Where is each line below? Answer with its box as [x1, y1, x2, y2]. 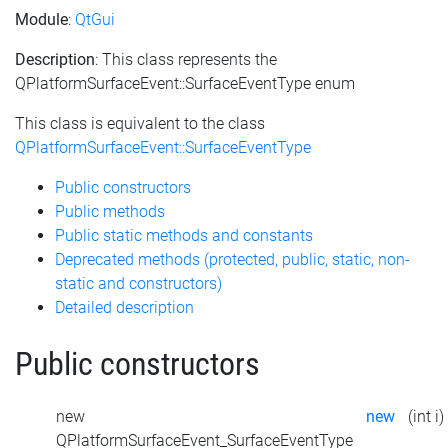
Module [15, 9, 68, 29]
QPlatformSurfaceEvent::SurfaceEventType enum [15, 73, 355, 93]
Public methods [55, 201, 165, 221]
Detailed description [55, 297, 194, 317]
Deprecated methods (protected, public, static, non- [55, 249, 410, 269]
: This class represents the [95, 49, 277, 69]
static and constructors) [55, 273, 222, 293]
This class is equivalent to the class [15, 113, 265, 133]
